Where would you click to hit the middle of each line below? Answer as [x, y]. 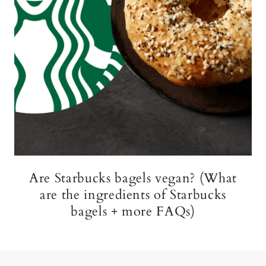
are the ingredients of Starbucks [133, 195]
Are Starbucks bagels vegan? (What [133, 178]
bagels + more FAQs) [133, 211]
